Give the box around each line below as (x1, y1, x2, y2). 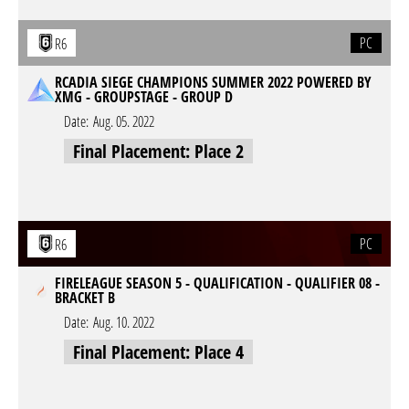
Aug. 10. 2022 (93, 312, 154, 332)
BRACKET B (55, 288, 115, 308)
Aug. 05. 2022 (93, 111, 154, 131)
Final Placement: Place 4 (73, 340, 244, 364)
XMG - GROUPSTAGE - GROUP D (55, 87, 233, 107)
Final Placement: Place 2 (73, 139, 244, 163)
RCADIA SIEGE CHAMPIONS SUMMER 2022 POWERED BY (55, 72, 372, 92)
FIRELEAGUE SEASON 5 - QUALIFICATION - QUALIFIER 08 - (55, 273, 380, 293)
